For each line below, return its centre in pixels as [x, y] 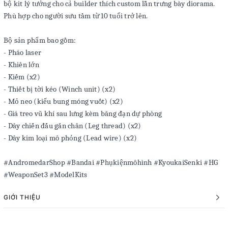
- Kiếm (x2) [22, 77]
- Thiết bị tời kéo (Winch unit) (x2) [60, 89]
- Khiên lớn [21, 65]
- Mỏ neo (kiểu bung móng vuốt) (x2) [63, 101]
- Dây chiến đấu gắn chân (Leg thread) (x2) [73, 126]
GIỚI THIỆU [22, 197]
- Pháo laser [22, 52]
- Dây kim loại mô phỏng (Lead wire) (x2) [70, 138]
